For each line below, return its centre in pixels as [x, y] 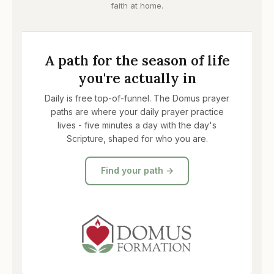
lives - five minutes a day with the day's [137, 125]
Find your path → [137, 171]
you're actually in [137, 78]
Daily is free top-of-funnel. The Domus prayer [137, 98]
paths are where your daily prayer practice [137, 111]
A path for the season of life [137, 60]
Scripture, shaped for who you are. [137, 138]
